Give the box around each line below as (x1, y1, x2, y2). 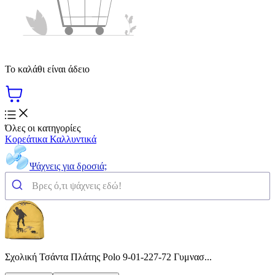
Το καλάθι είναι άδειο (5, 63, 90, 74)
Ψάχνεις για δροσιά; (29, 160, 107, 171)
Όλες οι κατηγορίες (5, 122, 80, 133)
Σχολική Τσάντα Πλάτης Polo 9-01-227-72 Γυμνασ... (5, 251, 212, 262)
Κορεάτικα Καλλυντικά (5, 133, 96, 144)
